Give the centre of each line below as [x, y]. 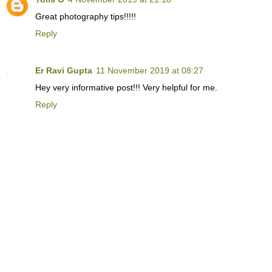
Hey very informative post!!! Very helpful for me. [126, 88]
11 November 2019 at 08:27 [150, 71]
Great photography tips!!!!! [86, 16]
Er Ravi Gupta [64, 71]
